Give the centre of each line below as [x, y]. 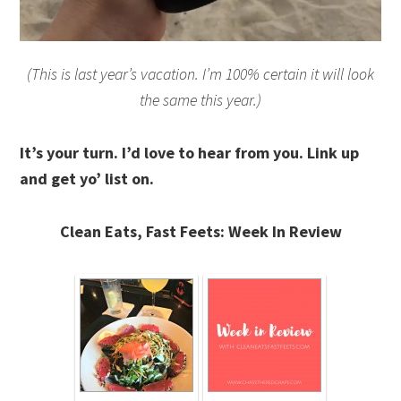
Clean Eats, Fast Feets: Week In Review [200, 231]
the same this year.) [200, 99]
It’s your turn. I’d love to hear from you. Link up [190, 152]
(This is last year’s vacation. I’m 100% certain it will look [200, 73]
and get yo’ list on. [87, 178]
